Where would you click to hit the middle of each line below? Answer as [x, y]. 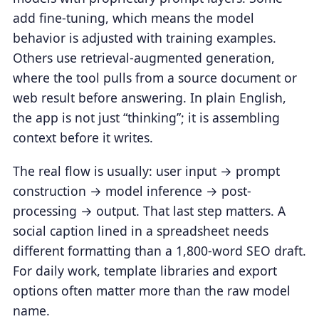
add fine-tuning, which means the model [133, 18]
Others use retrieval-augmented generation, [143, 58]
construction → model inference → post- [132, 191]
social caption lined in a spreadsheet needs [140, 231]
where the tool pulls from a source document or [155, 78]
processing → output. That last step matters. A [149, 211]
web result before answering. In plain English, [149, 98]
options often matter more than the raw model [151, 291]
